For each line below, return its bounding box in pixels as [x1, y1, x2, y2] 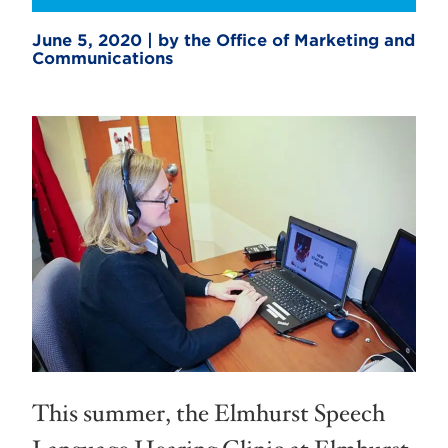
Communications [32, 49, 173, 68]
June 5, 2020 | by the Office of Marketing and [32, 31, 415, 50]
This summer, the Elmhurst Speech [32, 397, 385, 430]
